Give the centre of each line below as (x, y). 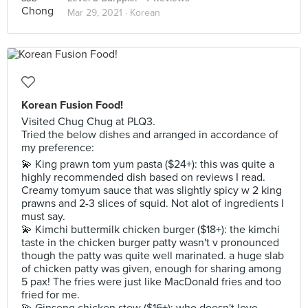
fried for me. (51, 295)
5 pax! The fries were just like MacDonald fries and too (151, 282)
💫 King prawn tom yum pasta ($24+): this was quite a (148, 164)
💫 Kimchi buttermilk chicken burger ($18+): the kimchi (151, 230)
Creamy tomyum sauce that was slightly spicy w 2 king (152, 190)
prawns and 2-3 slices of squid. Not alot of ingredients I (153, 203)
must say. (43, 217)
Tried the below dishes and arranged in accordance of (150, 135)
